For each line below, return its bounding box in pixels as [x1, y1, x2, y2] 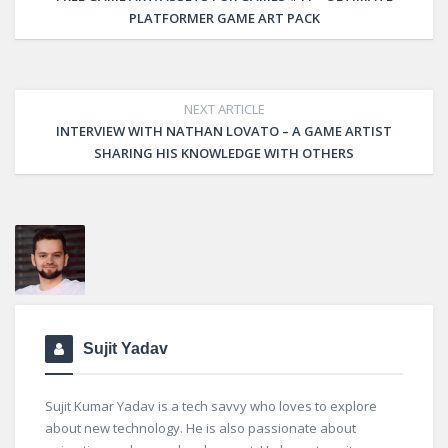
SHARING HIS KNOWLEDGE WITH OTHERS [94, 144, 354, 162]
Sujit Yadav [83, 340, 168, 357]
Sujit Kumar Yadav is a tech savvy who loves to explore [45, 397, 377, 415]
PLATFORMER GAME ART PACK [128, 9, 320, 27]
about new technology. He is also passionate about [45, 419, 356, 437]
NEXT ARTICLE [183, 100, 265, 118]
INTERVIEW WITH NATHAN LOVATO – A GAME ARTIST [56, 122, 392, 140]
